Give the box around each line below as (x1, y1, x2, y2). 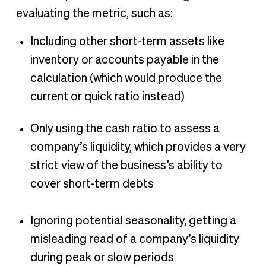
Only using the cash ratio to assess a (30, 123, 220, 135)
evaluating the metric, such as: (15, 7, 175, 20)
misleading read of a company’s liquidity (30, 233, 239, 246)
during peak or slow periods (30, 252, 174, 264)
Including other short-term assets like (30, 35, 224, 47)
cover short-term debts (30, 178, 154, 191)
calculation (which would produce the (30, 72, 222, 84)
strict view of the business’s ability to (30, 160, 223, 172)
